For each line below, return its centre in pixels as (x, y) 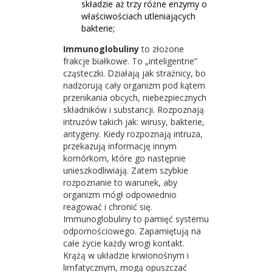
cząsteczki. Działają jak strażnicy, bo (134, 73)
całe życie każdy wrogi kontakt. (124, 243)
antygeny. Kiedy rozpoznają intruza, (133, 134)
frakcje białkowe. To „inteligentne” (130, 61)
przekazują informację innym (120, 146)
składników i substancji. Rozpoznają (134, 110)
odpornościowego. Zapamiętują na (132, 231)
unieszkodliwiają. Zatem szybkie (126, 170)
